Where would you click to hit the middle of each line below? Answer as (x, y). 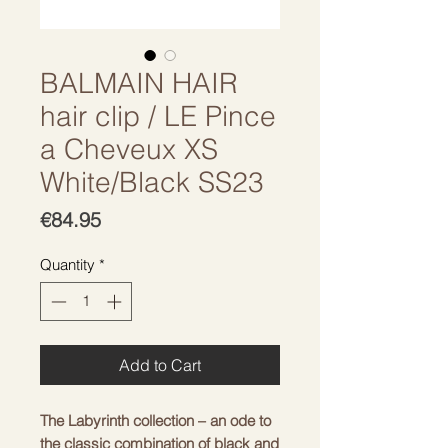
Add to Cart (160, 364)
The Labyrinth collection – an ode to (155, 420)
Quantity (67, 264)
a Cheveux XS (129, 149)
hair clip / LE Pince (158, 116)
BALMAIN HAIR (139, 83)
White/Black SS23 (152, 182)
